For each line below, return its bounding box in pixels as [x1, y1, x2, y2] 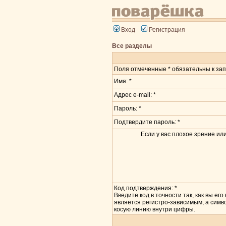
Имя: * [114, 78, 132, 85]
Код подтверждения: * [114, 185, 177, 192]
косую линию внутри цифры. [114, 206, 195, 213]
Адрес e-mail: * [114, 91, 156, 98]
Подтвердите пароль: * [114, 119, 180, 126]
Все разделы [112, 42, 152, 49]
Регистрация [149, 26, 185, 33]
